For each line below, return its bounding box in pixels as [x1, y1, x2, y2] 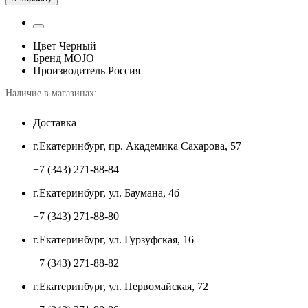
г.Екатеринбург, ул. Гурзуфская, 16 [33, 234, 194, 246]
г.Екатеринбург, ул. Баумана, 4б [33, 187, 179, 199]
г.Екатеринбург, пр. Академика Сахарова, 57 [33, 140, 241, 153]
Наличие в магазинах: [5, 88, 97, 99]
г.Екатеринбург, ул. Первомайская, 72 [33, 280, 208, 293]
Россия [108, 65, 140, 77]
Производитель [33, 65, 105, 77]
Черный [59, 40, 96, 52]
